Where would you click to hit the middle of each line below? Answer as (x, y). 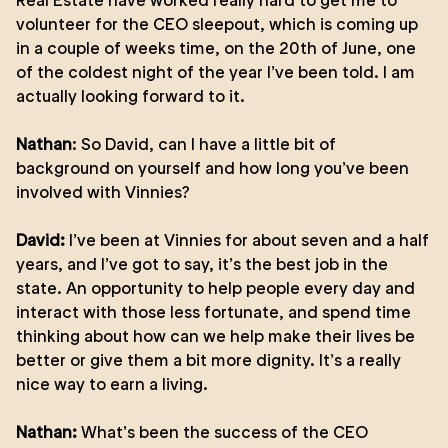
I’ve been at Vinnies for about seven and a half (247, 240)
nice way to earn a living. (112, 384)
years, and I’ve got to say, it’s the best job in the (202, 264)
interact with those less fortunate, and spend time (213, 312)
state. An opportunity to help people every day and (215, 288)
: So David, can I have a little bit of (204, 144)
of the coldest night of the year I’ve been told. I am (215, 72)
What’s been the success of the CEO (224, 432)
